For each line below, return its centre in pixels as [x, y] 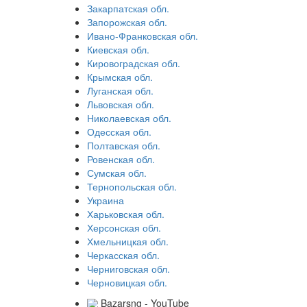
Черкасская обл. [123, 255]
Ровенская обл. [121, 159]
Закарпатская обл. [128, 8]
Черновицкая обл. [127, 282]
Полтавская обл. [124, 145]
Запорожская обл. [127, 22]
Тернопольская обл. [132, 186]
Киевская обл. [118, 49]
